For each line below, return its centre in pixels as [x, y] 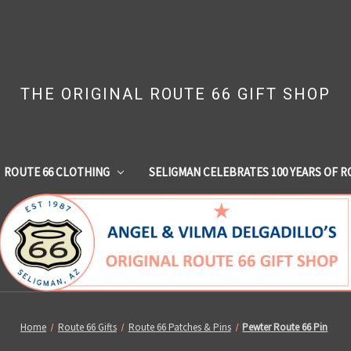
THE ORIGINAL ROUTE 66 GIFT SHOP [175, 94]
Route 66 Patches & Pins [179, 327]
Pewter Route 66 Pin [285, 327]
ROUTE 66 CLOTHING [56, 172]
